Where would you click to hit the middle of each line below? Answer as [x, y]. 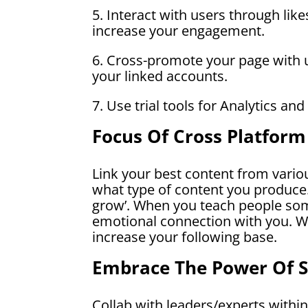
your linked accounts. [160, 76]
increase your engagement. [179, 30]
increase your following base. [185, 236]
